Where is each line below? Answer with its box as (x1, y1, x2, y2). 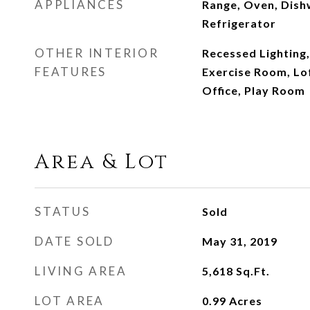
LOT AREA (35, 293, 104, 308)
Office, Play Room (201, 84, 305, 97)
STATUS (35, 204, 91, 219)
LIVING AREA (35, 264, 127, 278)
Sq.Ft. (235, 264, 270, 277)
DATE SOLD (35, 234, 114, 248)
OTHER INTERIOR (35, 46, 159, 60)
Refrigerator (201, 17, 276, 30)
